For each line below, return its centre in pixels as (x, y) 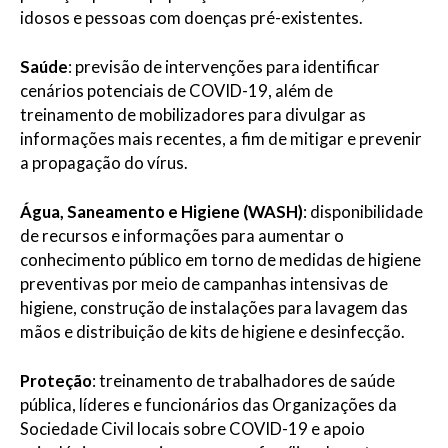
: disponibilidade (363, 211)
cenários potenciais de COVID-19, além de (176, 91)
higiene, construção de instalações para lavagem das (214, 307)
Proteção (56, 380)
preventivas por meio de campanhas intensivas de (204, 283)
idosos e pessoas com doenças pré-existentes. (191, 18)
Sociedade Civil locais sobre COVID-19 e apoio (192, 428)
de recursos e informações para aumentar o (182, 235)
